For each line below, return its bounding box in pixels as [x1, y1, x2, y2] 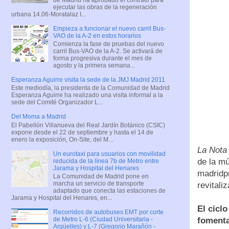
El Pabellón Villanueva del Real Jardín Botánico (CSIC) [11, 121, 165, 129]
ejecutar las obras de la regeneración [53, 3, 157, 11]
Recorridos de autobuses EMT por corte [53, 209, 164, 216]
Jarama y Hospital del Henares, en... [11, 194, 112, 202]
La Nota [197, 145, 227, 155]
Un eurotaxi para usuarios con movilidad [53, 150, 166, 157]
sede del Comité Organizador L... [11, 99, 103, 106]
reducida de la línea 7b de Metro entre [53, 157, 159, 165]
